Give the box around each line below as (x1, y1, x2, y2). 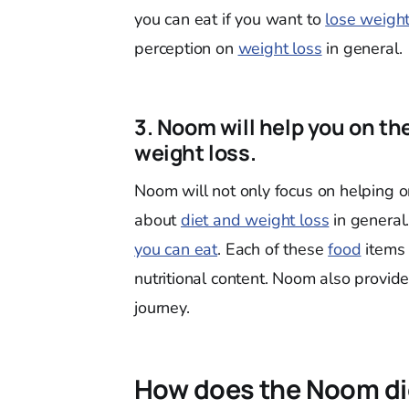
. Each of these (217, 238, 329, 260)
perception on (134, 37, 238, 59)
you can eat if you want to (134, 8, 326, 30)
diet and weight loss (180, 209, 330, 231)
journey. (134, 297, 190, 319)
